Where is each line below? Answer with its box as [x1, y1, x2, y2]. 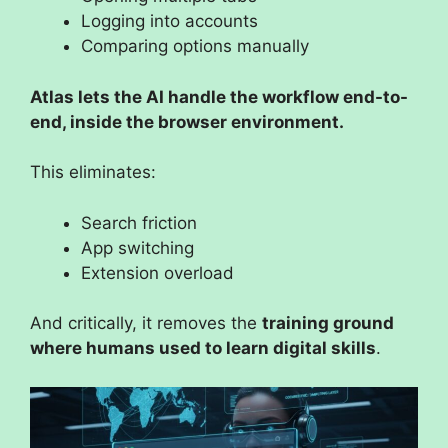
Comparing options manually [81, 36, 309, 57]
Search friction [81, 212, 197, 233]
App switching [81, 237, 194, 258]
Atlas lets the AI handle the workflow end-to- [30, 86, 408, 107]
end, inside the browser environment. [30, 111, 344, 132]
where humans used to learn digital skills [30, 338, 376, 359]
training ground [262, 313, 394, 334]
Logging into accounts [81, 11, 258, 32]
